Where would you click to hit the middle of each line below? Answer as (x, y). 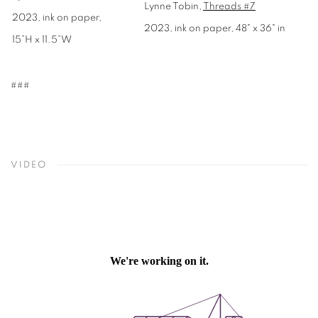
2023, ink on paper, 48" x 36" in (215, 28)
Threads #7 (229, 6)
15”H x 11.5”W (43, 40)
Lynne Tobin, (174, 6)
